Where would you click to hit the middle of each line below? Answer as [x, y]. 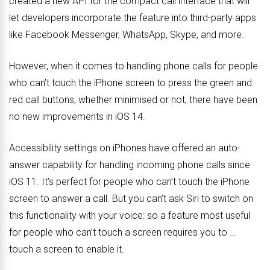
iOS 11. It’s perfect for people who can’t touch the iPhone [129, 182]
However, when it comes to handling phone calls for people [133, 66]
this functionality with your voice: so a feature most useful [130, 216]
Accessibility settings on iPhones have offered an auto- [125, 148]
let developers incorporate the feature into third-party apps [133, 18]
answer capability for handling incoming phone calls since [130, 165]
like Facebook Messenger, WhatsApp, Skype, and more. [127, 35]
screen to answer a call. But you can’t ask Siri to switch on [131, 199]
